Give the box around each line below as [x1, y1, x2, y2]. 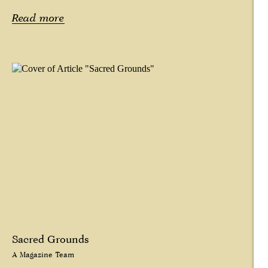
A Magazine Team [12, 249, 74, 260]
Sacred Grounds [12, 233, 89, 246]
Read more [12, 11, 65, 25]
